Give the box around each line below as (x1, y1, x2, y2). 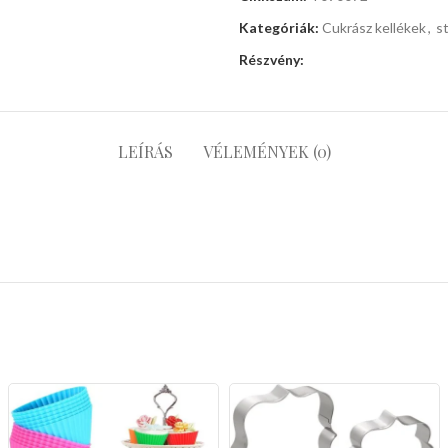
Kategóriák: (239, 19, 319, 36)
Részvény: (239, 51, 304, 68)
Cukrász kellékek (322, 19, 426, 36)
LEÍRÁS (117, 141, 173, 162)
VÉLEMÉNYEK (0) (202, 141, 331, 162)
